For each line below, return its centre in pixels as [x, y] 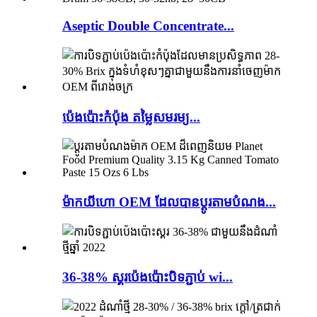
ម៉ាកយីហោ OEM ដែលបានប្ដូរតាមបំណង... [169, 202]
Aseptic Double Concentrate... [148, 26]
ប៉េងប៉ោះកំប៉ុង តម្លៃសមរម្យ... [131, 117]
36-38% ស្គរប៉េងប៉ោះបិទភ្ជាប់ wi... [148, 277]
